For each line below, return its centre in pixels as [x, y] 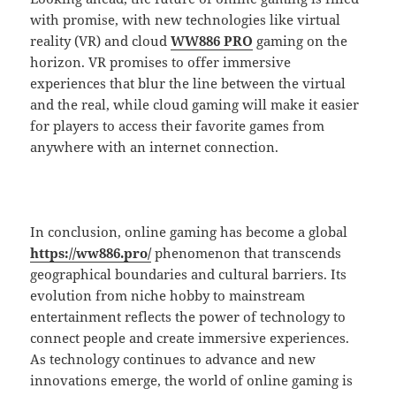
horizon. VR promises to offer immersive [161, 62]
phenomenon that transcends [247, 253]
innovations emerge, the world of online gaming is [192, 381]
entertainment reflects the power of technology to [188, 317]
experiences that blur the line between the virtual [188, 84]
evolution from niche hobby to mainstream [168, 296]
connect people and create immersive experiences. [190, 338]
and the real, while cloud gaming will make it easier [195, 105]
